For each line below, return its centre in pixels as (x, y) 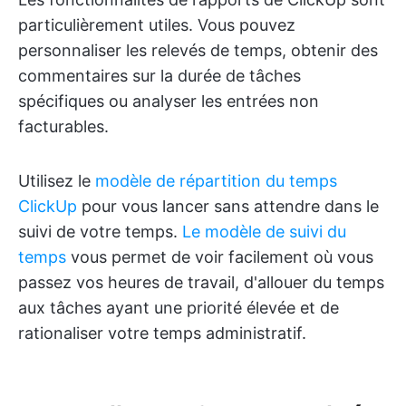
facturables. (63, 126)
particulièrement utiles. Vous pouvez (157, 24)
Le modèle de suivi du (264, 231)
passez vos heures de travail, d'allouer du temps (201, 282)
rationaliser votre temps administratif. (162, 333)
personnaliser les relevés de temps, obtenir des (198, 50)
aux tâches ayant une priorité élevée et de (179, 307)
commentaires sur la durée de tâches (159, 75)
